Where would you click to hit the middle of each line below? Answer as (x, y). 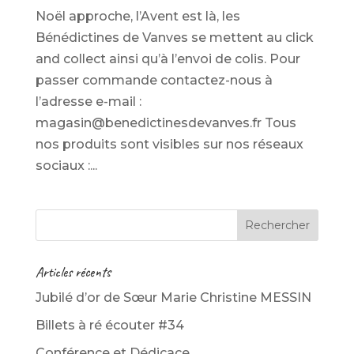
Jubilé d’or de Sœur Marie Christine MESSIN (173, 298)
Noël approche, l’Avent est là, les (137, 17)
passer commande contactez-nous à (154, 81)
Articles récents (73, 272)
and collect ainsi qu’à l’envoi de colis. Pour (168, 59)
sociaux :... (66, 166)
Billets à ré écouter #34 (109, 326)
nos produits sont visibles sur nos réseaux (169, 145)
